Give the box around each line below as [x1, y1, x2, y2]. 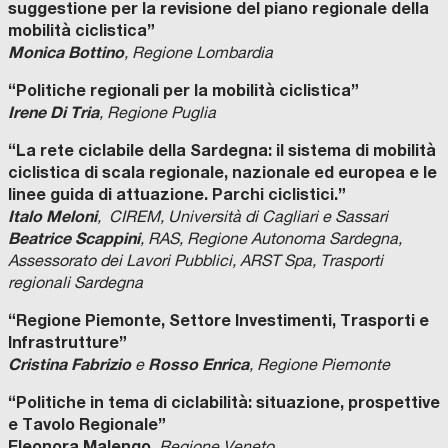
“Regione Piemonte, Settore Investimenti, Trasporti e [8, 310, 429, 330]
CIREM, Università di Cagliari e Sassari [109, 207, 388, 226]
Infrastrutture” [8, 332, 127, 352]
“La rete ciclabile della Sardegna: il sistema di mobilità [8, 140, 436, 160]
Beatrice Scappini [8, 228, 140, 248]
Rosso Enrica [148, 354, 249, 374]
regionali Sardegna [8, 273, 143, 292]
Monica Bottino [8, 42, 124, 62]
